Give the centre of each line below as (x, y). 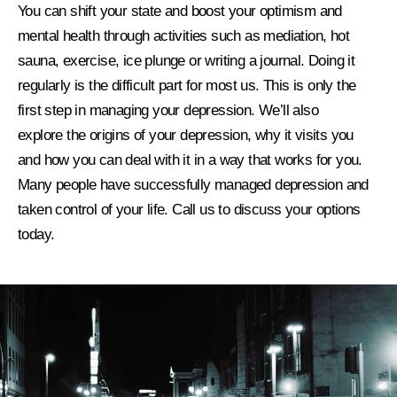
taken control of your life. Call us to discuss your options (189, 210)
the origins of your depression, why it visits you (210, 136)
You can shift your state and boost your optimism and (180, 12)
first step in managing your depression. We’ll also (168, 111)
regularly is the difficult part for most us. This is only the (187, 86)
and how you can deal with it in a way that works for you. (190, 160)
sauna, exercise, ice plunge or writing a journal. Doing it (187, 61)
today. (38, 235)
